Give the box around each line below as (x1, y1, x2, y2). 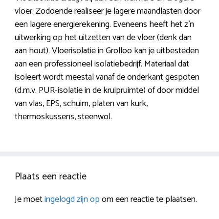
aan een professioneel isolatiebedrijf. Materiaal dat (15, 57, 189, 72)
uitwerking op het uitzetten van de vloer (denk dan (15, 30, 192, 45)
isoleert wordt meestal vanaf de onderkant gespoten (15, 70, 199, 85)
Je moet (15, 192, 44, 207)
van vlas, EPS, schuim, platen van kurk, (15, 96, 148, 111)
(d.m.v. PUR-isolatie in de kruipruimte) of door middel (15, 83, 199, 98)
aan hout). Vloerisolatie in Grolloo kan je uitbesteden (15, 44, 199, 59)
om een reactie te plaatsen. (100, 192, 197, 207)
